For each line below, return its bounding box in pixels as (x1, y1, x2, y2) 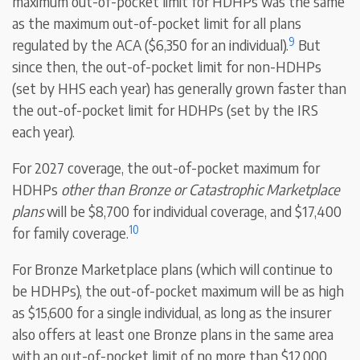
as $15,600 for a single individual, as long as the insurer (12, 303, 332, 322)
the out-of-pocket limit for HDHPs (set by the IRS (12, 100, 319, 120)
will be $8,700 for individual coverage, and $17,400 (43, 202, 342, 221)
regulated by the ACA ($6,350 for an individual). (12, 35, 289, 55)
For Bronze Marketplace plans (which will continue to (12, 260, 333, 279)
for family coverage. (12, 223, 129, 243)
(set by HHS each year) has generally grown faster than (12, 79, 347, 98)
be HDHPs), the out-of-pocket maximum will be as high (12, 281, 345, 301)
